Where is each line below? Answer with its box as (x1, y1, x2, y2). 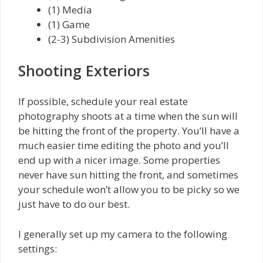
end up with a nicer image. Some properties (18, 153, 220, 167)
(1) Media (48, 3, 92, 17)
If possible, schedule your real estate (18, 95, 188, 109)
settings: (18, 241, 57, 255)
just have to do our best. (18, 197, 130, 211)
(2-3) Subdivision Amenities (48, 32, 175, 46)
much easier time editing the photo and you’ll (18, 139, 229, 153)
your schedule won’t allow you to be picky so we (18, 183, 240, 197)
